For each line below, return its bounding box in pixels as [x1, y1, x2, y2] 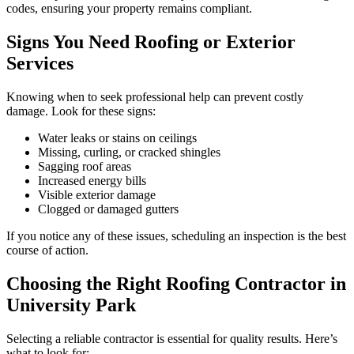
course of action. [6, 243, 88, 258]
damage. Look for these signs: [6, 104, 156, 119]
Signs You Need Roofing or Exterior [6, 32, 296, 53]
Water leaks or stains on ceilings [38, 131, 197, 145]
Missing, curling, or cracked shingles [38, 145, 220, 160]
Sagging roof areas [38, 160, 131, 174]
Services [6, 53, 73, 74]
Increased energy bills [38, 174, 146, 188]
